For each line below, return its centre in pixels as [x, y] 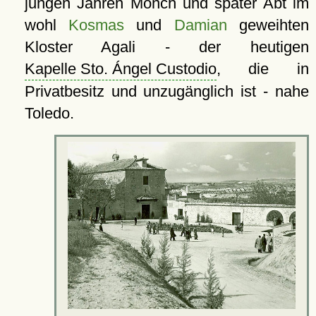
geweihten [268, 25]
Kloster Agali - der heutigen [166, 47]
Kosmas [97, 25]
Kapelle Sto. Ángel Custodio [120, 68]
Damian [200, 25]
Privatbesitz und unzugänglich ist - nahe [166, 91]
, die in [262, 68]
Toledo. [49, 113]
